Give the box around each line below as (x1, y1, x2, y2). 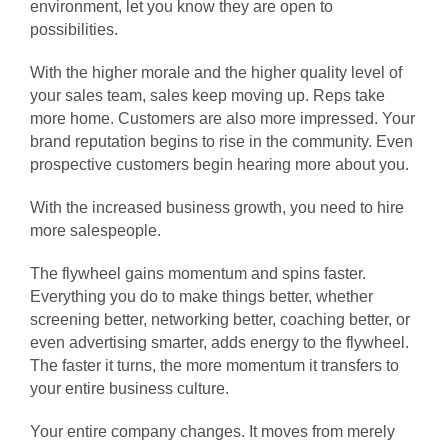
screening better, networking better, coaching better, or (30, 311, 410, 328)
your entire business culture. (30, 380, 229, 397)
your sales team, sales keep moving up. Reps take (30, 87, 385, 104)
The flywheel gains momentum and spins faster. (30, 265, 366, 282)
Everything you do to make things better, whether (30, 288, 373, 305)
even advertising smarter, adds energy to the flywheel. (30, 334, 413, 351)
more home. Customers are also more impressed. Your (30, 110, 415, 127)
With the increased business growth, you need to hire (30, 199, 404, 216)
